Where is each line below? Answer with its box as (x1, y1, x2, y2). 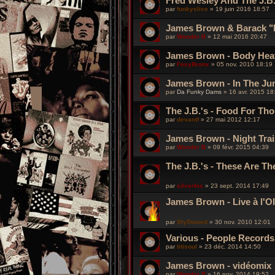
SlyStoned (177, 218, 207, 225)
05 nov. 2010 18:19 (217, 60, 273, 68)
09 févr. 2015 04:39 (213, 143, 269, 150)
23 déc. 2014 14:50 (204, 242, 261, 250)
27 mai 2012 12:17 (206, 115, 260, 123)
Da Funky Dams (177, 88, 222, 95)
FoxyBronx (177, 60, 209, 68)
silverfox (177, 182, 203, 190)
